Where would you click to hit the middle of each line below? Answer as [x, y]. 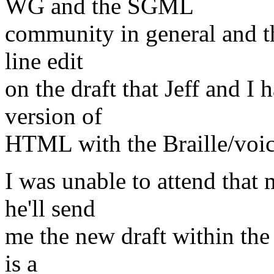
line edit [44, 61]
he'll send [50, 209]
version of [54, 116]
